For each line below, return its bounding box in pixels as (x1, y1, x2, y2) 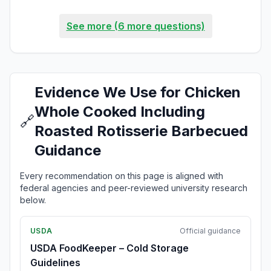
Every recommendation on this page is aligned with (20, 171, 223, 181)
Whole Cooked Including (34, 103, 205, 120)
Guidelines (30, 256, 80, 269)
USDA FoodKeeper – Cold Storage (30, 242, 189, 254)
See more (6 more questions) (66, 20, 205, 32)
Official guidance (180, 226, 241, 235)
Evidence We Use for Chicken (34, 83, 241, 101)
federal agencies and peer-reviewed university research (20, 183, 247, 193)
